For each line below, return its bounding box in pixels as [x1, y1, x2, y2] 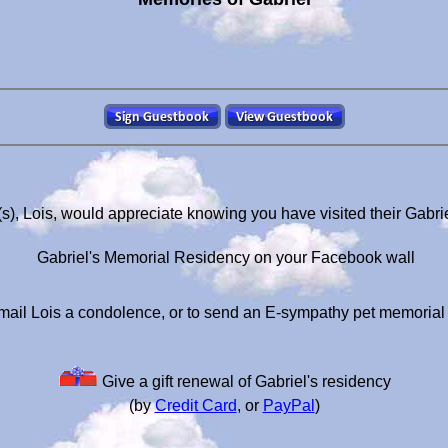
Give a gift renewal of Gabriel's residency [97, 373, 391, 390]
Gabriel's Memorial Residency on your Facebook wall [33, 249, 415, 266]
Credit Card [154, 397, 237, 414]
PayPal [262, 397, 315, 414]
